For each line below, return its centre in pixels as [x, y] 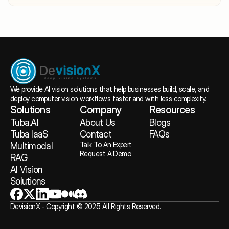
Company [101, 110]
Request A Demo [106, 153]
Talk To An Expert [106, 144]
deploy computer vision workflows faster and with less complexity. [108, 98]
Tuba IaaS [29, 134]
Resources [172, 110]
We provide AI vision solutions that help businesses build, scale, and [110, 89]
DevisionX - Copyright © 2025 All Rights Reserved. [86, 206]
